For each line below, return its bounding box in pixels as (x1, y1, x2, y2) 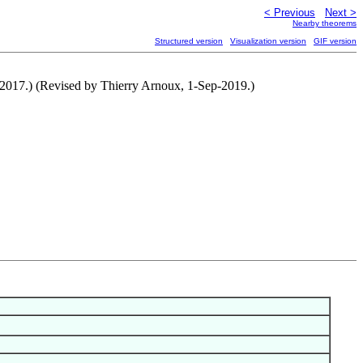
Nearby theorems (293, 19, 357, 28)
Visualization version (230, 36, 306, 45)
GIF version (314, 36, 357, 45)
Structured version (155, 36, 223, 45)
